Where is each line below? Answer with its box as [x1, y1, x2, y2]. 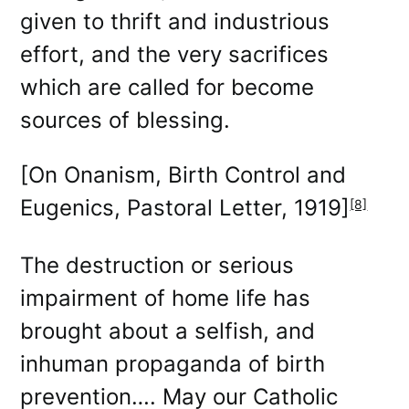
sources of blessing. [20, 106, 231, 133]
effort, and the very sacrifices [20, 40, 330, 68]
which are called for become [20, 73, 315, 100]
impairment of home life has [20, 284, 311, 311]
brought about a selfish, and [20, 317, 316, 344]
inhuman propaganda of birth [20, 350, 326, 377]
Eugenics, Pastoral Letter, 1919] [20, 194, 351, 221]
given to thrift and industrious [20, 7, 330, 35]
